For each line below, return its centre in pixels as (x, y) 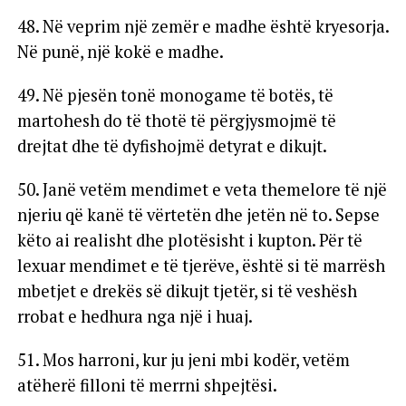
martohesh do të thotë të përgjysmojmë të (176, 120)
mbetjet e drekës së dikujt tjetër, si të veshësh (187, 290)
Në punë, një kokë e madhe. (120, 51)
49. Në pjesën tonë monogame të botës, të (175, 95)
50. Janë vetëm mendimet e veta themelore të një (202, 189)
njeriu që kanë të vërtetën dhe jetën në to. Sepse (198, 214)
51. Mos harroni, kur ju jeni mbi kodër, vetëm (183, 359)
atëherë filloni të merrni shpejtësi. (147, 385)
